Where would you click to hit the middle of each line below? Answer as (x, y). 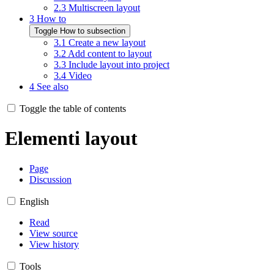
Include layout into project (119, 64)
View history (54, 244)
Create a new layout (107, 42)
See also (53, 86)
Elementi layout (71, 139)
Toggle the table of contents (73, 108)
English (34, 201)
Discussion (50, 179)
